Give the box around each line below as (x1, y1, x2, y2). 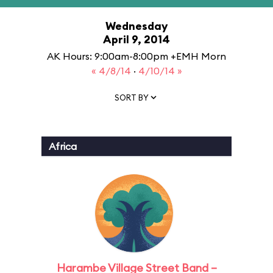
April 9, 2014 (103, 32, 170, 46)
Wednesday (105, 19, 168, 33)
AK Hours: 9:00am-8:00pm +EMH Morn (47, 50, 226, 62)
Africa (49, 140, 77, 152)
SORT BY (115, 92, 149, 102)
